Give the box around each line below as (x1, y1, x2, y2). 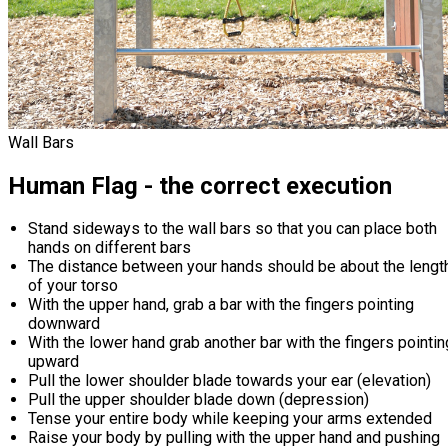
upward (28, 352, 79, 372)
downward (28, 314, 100, 334)
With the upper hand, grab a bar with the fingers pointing (28, 295, 414, 315)
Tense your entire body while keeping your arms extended (28, 409, 432, 429)
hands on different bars (28, 238, 191, 258)
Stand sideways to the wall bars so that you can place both (28, 219, 437, 239)
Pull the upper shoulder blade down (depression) (28, 390, 369, 410)
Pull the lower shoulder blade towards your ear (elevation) (28, 371, 431, 391)
